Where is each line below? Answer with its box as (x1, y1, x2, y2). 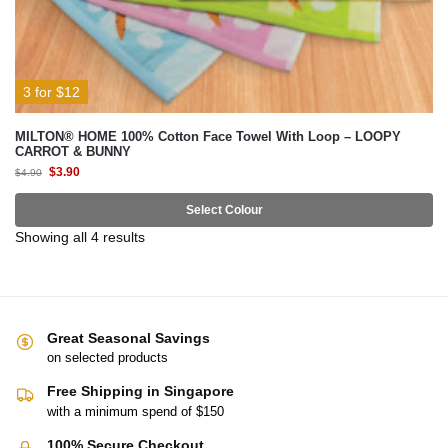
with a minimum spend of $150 (47, 403, 224, 419)
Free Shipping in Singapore (47, 383, 234, 400)
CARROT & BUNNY (15, 144, 131, 159)
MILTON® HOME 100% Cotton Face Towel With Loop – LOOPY (15, 129, 401, 144)
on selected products (47, 350, 168, 366)
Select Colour (185, 203, 263, 217)
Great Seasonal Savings (47, 330, 210, 346)
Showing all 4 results (15, 229, 145, 245)
